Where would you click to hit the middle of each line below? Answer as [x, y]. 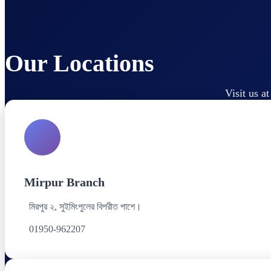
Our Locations [80, 63]
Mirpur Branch [64, 182]
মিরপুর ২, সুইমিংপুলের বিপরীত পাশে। [85, 206]
